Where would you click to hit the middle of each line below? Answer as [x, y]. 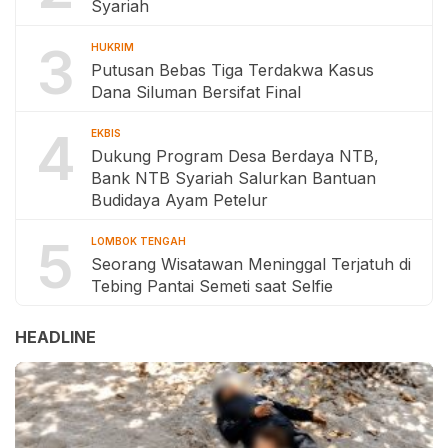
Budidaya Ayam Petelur [179, 200]
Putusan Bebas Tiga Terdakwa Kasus [232, 70]
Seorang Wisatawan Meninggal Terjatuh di [251, 264]
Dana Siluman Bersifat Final [196, 92]
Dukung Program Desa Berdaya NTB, [235, 156]
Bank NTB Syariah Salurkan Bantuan [233, 178]
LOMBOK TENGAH [138, 241]
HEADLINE [55, 337]
